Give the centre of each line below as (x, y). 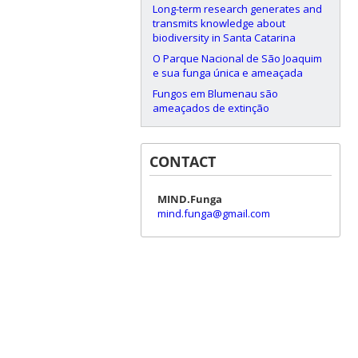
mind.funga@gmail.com (213, 213)
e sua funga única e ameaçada (227, 72)
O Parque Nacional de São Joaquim (237, 58)
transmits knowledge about (219, 23)
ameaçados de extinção (211, 107)
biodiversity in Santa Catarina (224, 37)
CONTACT (182, 161)
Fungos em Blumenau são (215, 93)
